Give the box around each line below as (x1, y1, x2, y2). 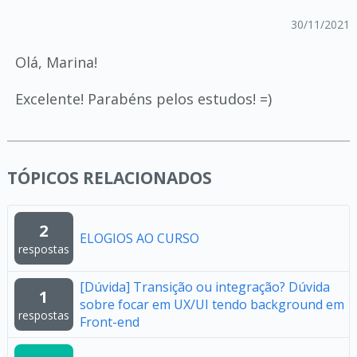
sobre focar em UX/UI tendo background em (79, 296, 344, 313)
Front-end (79, 313, 139, 331)
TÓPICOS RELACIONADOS (6, 167, 212, 189)
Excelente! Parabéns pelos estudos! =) (14, 89, 272, 108)
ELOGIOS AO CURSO (79, 229, 199, 247)
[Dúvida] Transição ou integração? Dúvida (79, 278, 330, 296)
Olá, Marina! (14, 53, 97, 72)
